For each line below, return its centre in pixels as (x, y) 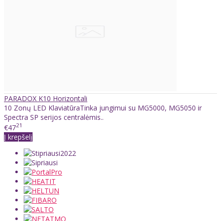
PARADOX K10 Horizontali (46, 98)
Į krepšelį (18, 137)
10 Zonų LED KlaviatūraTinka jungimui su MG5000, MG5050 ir (103, 108)
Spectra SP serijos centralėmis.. (54, 117)
